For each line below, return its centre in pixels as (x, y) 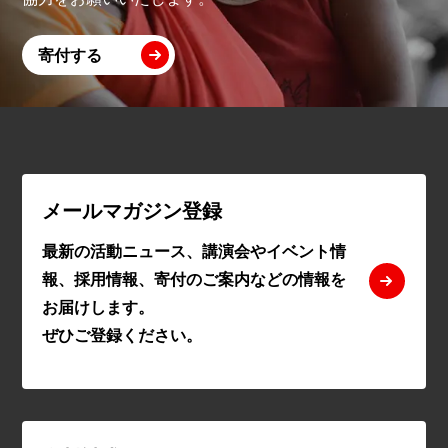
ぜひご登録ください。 (122, 334)
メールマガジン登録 (132, 209)
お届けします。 (98, 306)
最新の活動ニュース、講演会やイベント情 (194, 250)
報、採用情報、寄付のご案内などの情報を (194, 278)
